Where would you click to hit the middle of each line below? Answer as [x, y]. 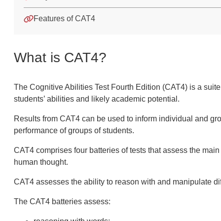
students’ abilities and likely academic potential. [97, 99]
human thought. [41, 162]
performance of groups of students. [74, 130]
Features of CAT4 [64, 18]
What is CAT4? [60, 57]
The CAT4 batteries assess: [64, 202]
